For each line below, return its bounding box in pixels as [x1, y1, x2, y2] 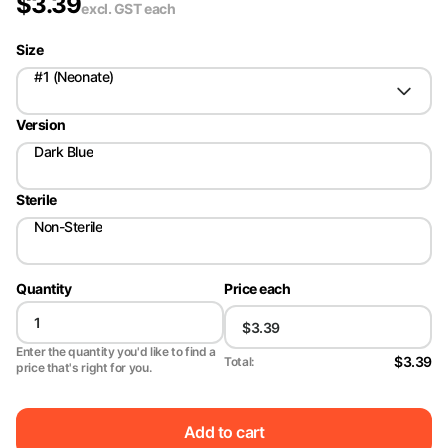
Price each [224, 280, 291, 297]
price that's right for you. [16, 360, 152, 375]
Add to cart [183, 421, 265, 442]
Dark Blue [34, 143, 94, 160]
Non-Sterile [34, 218, 103, 235]
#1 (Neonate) [34, 68, 114, 85]
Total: [224, 353, 254, 369]
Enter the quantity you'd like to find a [16, 344, 216, 359]
